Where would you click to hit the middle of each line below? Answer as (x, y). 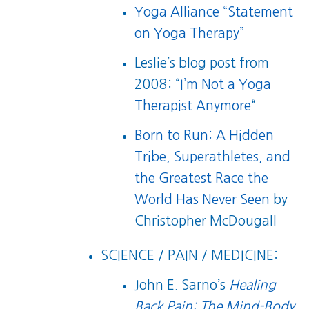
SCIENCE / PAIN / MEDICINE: (190, 256)
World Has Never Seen (202, 199)
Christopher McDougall (206, 221)
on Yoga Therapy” (190, 33)
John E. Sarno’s (182, 286)
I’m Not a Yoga (226, 84)
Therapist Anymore (193, 106)
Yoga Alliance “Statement (214, 12)
